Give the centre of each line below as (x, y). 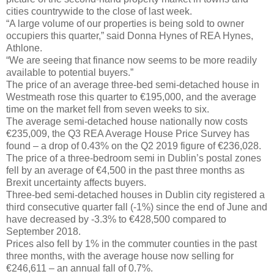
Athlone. (24, 48)
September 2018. (43, 231)
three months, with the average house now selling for (120, 256)
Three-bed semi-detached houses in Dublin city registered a (135, 194)
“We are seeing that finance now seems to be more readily (131, 60)
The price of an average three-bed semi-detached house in (133, 84)
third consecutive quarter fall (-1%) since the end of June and (137, 207)
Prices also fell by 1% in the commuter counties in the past (131, 243)
